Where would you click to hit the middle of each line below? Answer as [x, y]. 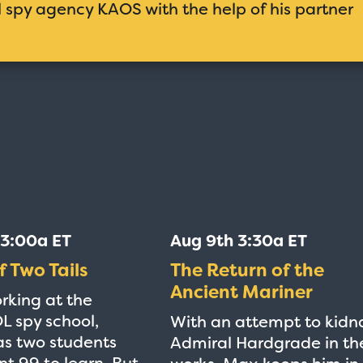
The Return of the [247, 270]
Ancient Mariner [241, 292]
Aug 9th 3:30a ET [238, 240]
